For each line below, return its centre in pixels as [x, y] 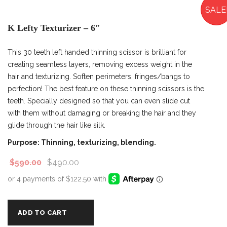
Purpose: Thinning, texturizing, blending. [82, 142]
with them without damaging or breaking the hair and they [102, 113]
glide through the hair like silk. [56, 125]
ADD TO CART [42, 213]
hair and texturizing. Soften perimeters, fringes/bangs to [99, 76]
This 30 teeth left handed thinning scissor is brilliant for [97, 52]
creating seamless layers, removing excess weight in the [100, 64]
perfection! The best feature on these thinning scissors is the [106, 88]
